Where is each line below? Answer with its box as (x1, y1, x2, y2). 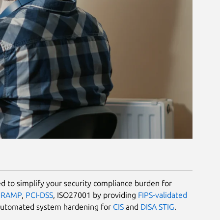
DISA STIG (140, 202, 174, 211)
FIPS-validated (138, 190, 187, 199)
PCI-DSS (26, 190, 53, 199)
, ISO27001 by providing (53, 190, 138, 199)
